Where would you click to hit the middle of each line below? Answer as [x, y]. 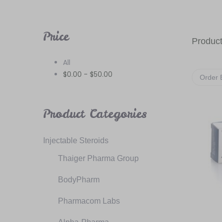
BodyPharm [79, 180]
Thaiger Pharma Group [98, 158]
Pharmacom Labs [89, 201]
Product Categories [95, 114]
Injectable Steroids [76, 140]
